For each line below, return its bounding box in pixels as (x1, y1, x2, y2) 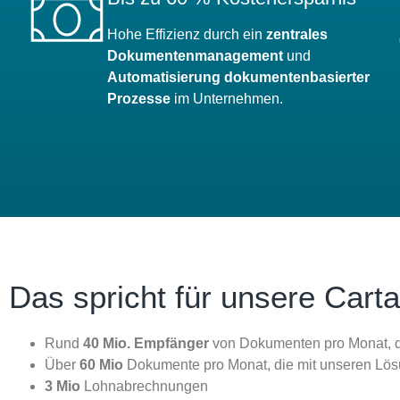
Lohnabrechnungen (80, 378, 212, 394)
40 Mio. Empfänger (83, 335, 209, 351)
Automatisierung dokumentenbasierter (107, 69, 370, 85)
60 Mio (79, 356, 127, 372)
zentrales (266, 26, 328, 42)
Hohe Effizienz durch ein (107, 26, 266, 42)
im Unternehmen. (171, 90, 283, 106)
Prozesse (107, 90, 171, 106)
